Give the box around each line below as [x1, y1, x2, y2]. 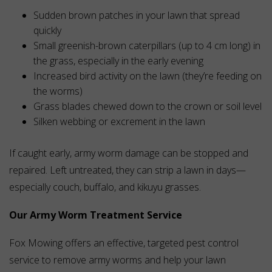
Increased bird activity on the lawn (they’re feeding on [33, 69, 262, 83]
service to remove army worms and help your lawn [9, 253, 226, 267]
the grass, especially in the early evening [33, 54, 203, 68]
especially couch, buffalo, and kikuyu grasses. [9, 180, 201, 194]
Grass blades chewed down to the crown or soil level [33, 100, 262, 114]
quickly [33, 24, 61, 38]
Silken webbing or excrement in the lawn [33, 115, 205, 129]
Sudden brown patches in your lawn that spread [33, 8, 240, 22]
